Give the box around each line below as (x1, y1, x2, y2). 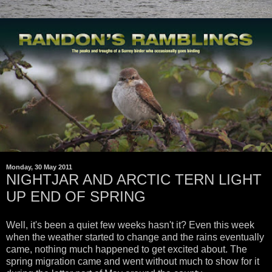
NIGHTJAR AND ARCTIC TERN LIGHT (6, 171, 262, 188)
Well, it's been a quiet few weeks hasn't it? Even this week (6, 220, 254, 231)
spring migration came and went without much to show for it (6, 256, 259, 267)
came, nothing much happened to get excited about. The (6, 244, 247, 255)
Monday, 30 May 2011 (6, 163, 72, 171)
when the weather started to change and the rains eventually (6, 232, 264, 243)
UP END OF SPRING (6, 188, 146, 205)
